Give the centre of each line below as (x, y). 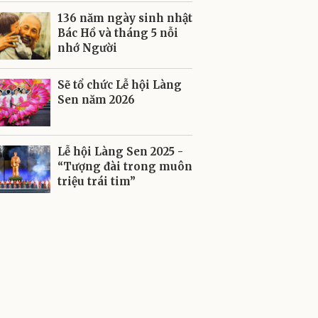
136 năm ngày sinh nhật (125, 18)
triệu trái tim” (97, 181)
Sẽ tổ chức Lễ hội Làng (120, 85)
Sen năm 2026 (96, 100)
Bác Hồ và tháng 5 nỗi (118, 33)
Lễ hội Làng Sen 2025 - (120, 152)
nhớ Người (87, 48)
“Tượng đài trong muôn (125, 166)
